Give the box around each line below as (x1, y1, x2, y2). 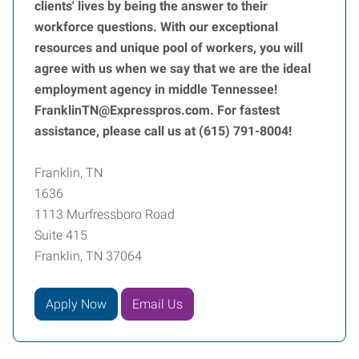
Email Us (132, 296, 183, 312)
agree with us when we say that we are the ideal (34, 61, 311, 76)
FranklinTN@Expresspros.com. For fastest (34, 103, 280, 118)
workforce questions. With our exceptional (34, 19, 278, 34)
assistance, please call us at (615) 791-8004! (34, 123, 298, 139)
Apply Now (46, 296, 107, 312)
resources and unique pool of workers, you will (34, 40, 303, 55)
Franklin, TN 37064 (34, 248, 142, 264)
